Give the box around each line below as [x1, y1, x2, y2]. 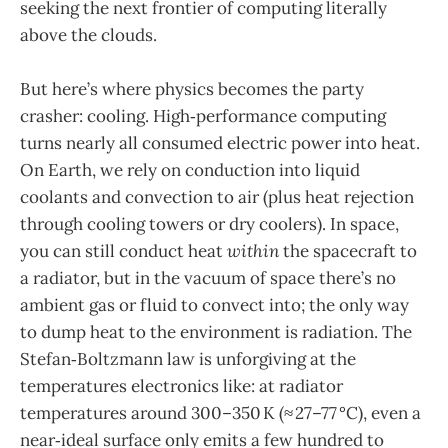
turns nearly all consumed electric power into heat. [20, 131, 420, 154]
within [227, 239, 279, 262]
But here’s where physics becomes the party [20, 77, 364, 100]
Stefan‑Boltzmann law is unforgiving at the [20, 347, 356, 370]
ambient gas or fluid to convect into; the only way [20, 293, 409, 316]
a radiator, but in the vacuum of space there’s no [20, 266, 396, 289]
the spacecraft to [279, 239, 417, 262]
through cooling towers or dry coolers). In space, [20, 212, 399, 235]
